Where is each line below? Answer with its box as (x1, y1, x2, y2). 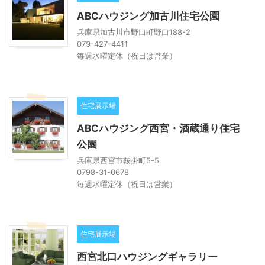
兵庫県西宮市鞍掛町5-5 (77, 155, 159, 165)
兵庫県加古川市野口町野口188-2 (77, 27, 190, 37)
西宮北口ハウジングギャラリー (77, 250, 218, 263)
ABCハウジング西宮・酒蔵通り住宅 (77, 122, 240, 134)
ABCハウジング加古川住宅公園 (77, 9, 219, 22)
